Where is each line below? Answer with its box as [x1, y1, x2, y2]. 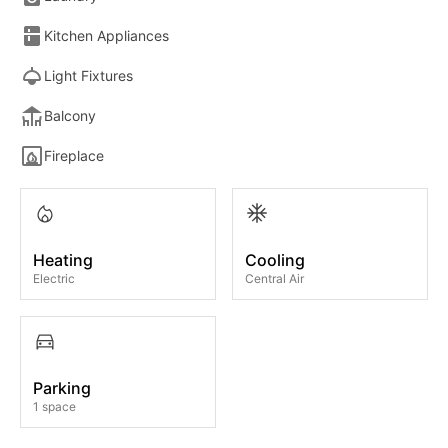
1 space [33, 398, 76, 414]
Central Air [245, 270, 304, 286]
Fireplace [44, 147, 104, 165]
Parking [33, 377, 91, 398]
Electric [33, 270, 75, 286]
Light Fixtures [44, 67, 133, 85]
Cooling [245, 249, 305, 270]
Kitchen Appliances [44, 27, 169, 45]
